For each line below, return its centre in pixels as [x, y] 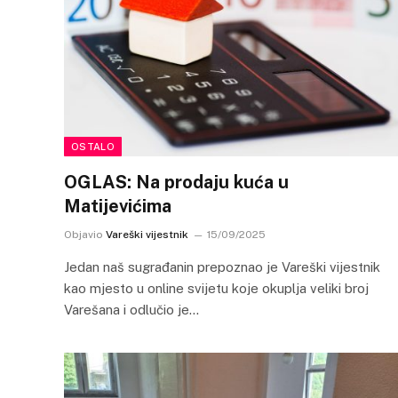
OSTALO [93, 147]
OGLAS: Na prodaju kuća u [176, 182]
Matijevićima [118, 206]
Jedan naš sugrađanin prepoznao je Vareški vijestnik [222, 267]
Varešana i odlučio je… [131, 310]
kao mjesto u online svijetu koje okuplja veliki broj [216, 288]
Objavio [84, 235]
